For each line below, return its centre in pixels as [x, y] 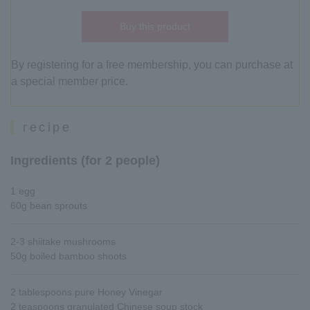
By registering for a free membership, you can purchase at [152, 65]
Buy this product [155, 27]
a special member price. [70, 82]
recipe [47, 127]
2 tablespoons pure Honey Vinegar [86, 292]
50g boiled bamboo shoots [69, 256]
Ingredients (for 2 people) [85, 161]
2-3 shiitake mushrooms [63, 241]
